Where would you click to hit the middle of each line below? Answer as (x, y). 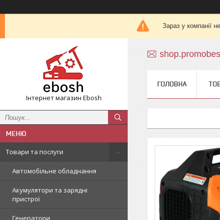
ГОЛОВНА (172, 84)
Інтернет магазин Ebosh (64, 98)
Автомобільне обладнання (54, 171)
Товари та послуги (35, 152)
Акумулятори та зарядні (50, 190)
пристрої (26, 199)
